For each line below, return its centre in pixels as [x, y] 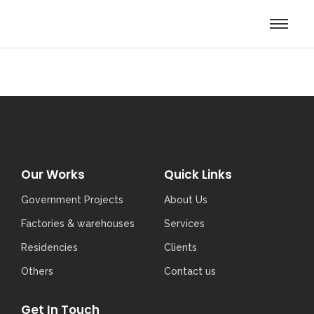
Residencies [49, 247]
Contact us [190, 271]
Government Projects [72, 200]
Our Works [53, 175]
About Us [186, 200]
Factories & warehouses [78, 224]
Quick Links [198, 175]
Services [184, 224]
